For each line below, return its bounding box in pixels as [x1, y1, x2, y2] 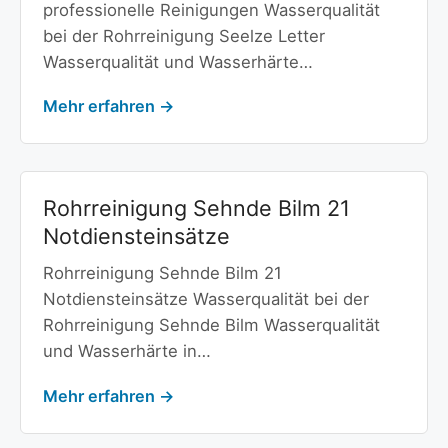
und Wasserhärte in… [42, 341, 211, 362]
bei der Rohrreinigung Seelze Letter [42, 25, 325, 46]
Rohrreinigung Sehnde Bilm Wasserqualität [42, 315, 380, 336]
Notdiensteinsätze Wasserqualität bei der [42, 289, 369, 310]
